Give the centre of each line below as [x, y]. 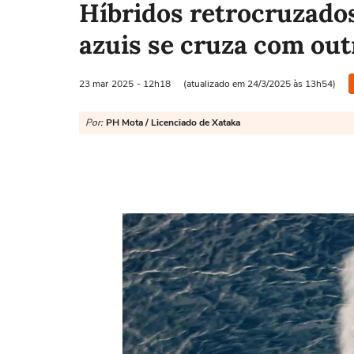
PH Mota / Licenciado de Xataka [173, 122]
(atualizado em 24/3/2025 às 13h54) [260, 83]
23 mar [94, 83]
